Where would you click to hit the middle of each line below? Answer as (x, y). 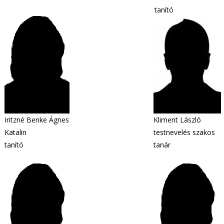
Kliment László (177, 120)
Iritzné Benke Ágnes (37, 120)
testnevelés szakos (184, 132)
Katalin (15, 132)
